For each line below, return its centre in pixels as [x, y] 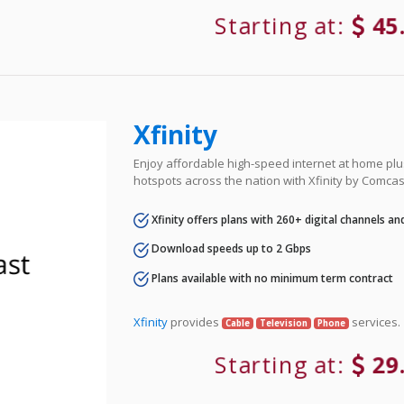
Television [283, 323]
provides [195, 321]
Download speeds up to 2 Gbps [230, 249]
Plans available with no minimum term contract [271, 278]
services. [374, 321]
